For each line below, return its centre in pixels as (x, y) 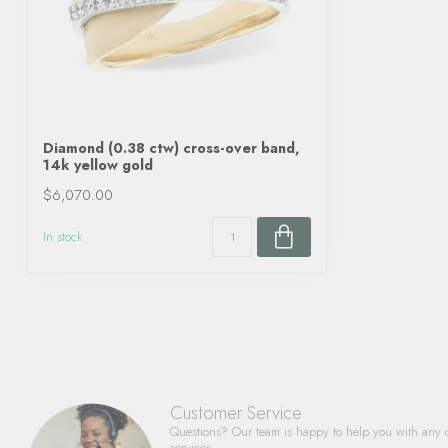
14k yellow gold (98, 165)
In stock (62, 236)
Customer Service (236, 413)
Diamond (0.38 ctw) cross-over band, (171, 148)
